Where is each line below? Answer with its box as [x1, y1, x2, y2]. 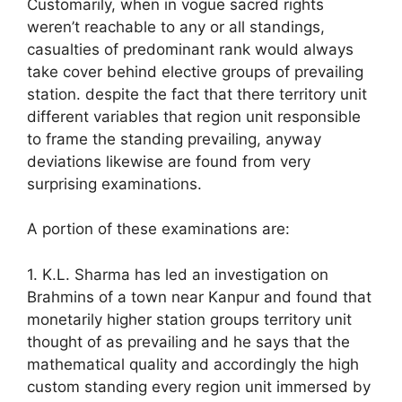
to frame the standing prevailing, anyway [27, 129, 321, 148]
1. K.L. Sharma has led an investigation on [27, 265, 328, 284]
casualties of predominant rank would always [27, 39, 354, 58]
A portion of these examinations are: [27, 220, 290, 239]
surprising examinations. [27, 174, 202, 193]
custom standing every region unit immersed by [27, 377, 371, 396]
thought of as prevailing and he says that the [27, 332, 350, 351]
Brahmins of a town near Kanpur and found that [27, 287, 371, 306]
